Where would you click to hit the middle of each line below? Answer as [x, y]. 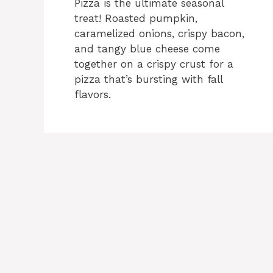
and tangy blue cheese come [147, 49]
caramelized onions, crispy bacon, [159, 34]
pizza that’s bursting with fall [148, 80]
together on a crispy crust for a [154, 64]
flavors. [93, 95]
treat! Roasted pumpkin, [136, 19]
